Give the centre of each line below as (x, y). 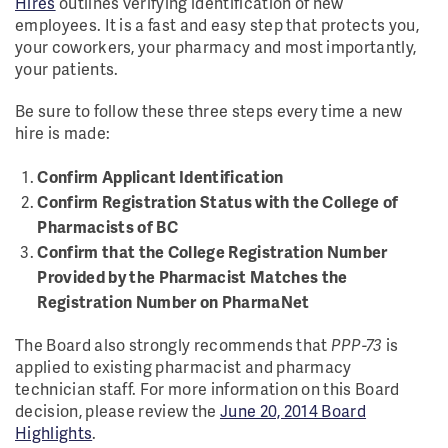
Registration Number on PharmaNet (173, 301)
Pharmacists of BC (107, 226)
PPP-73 (356, 344)
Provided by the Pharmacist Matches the (192, 276)
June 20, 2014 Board (293, 410)
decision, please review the (117, 410)
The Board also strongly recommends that (173, 344)
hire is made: (63, 132)
